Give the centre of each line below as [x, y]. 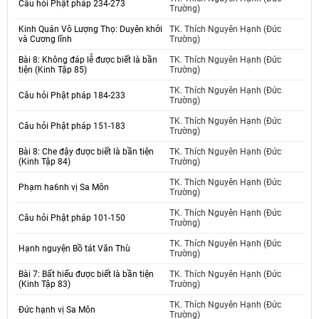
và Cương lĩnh [45, 40]
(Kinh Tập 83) [45, 284]
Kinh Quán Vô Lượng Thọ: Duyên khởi [90, 30]
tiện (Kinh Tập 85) [53, 70]
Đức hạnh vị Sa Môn [57, 310]
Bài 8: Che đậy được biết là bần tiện [86, 152]
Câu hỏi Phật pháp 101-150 [72, 218]
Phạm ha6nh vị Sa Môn [64, 188]
